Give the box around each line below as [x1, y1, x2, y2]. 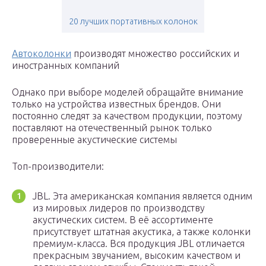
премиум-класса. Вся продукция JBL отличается [33, 238, 245, 249]
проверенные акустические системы [12, 134, 177, 145]
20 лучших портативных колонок [68, 17, 198, 27]
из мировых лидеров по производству [33, 202, 205, 214]
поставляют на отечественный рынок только [12, 122, 212, 134]
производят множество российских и [71, 48, 239, 59]
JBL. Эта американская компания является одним [33, 191, 252, 202]
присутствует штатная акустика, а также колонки [33, 226, 251, 237]
